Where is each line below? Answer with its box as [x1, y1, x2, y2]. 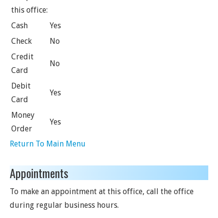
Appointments [10, 164, 68, 182]
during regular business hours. [10, 200, 119, 210]
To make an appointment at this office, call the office [10, 187, 194, 196]
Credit [11, 52, 34, 61]
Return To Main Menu [10, 139, 86, 148]
